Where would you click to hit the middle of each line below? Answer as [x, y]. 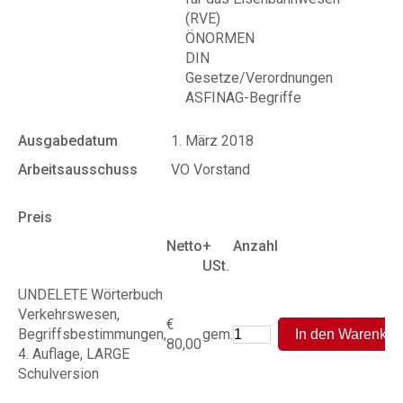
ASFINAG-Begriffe [243, 98]
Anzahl [255, 246]
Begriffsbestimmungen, [92, 334]
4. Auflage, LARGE [74, 354]
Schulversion [58, 374]
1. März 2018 [212, 141]
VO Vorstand [210, 170]
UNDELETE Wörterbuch [90, 295]
